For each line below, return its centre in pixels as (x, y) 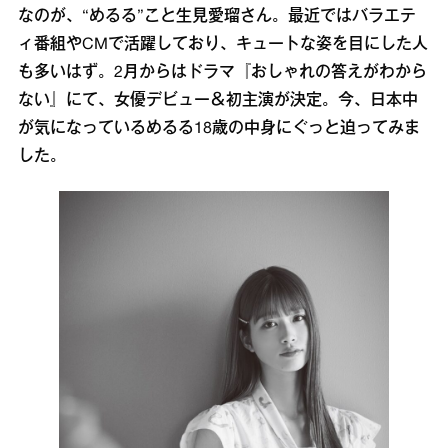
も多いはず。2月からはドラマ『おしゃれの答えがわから (222, 73)
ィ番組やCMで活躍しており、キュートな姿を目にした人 (223, 45)
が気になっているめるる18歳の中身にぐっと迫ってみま (219, 129)
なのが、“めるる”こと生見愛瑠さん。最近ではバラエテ (217, 17)
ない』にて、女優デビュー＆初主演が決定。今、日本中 (218, 101)
